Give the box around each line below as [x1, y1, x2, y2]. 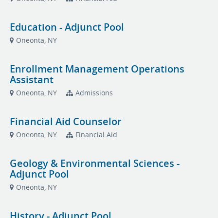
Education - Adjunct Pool [10, 20, 124, 34]
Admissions [75, 88, 113, 97]
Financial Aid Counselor [10, 115, 122, 128]
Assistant [10, 73, 54, 86]
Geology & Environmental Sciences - [10, 157, 180, 170]
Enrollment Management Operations [10, 62, 184, 75]
